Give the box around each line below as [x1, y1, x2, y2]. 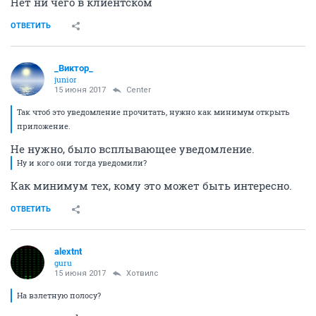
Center [126, 85, 151, 95]
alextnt [54, 246, 82, 257]
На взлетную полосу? [17, 290, 101, 300]
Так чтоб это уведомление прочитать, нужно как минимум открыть [17, 107, 290, 117]
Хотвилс [126, 269, 159, 278]
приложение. [17, 121, 71, 131]
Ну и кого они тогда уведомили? [17, 157, 147, 168]
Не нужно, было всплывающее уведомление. [11, 142, 255, 156]
